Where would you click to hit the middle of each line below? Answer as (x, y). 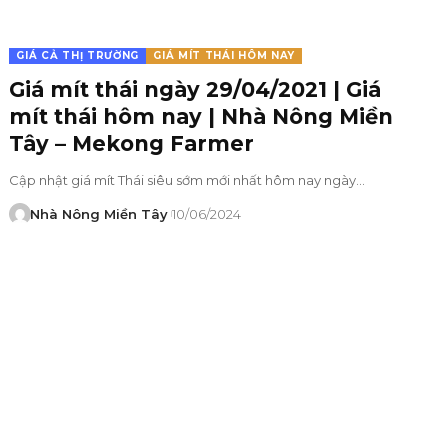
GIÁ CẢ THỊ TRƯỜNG (78, 55)
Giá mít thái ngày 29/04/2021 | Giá (195, 89)
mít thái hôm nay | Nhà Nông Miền (201, 116)
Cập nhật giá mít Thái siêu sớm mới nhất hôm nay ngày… (187, 179)
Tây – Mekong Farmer (132, 143)
